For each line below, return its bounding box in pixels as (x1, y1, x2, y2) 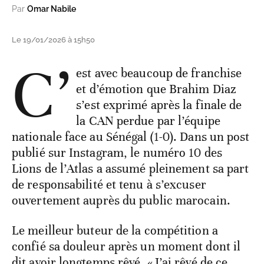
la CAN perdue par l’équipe (76, 113, 220, 129)
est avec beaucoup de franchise (76, 65, 242, 81)
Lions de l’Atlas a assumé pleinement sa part (12, 161, 249, 177)
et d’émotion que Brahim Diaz (76, 81, 237, 97)
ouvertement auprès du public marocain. (12, 193, 230, 209)
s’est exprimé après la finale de (76, 97, 242, 113)
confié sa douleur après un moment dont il (12, 239, 241, 255)
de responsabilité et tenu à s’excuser (12, 177, 206, 193)
